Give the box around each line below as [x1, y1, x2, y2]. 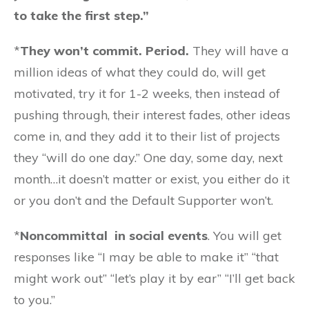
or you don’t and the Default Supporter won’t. [14, 192, 273, 208]
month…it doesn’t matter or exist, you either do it [14, 171, 290, 187]
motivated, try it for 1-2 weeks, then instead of [14, 86, 280, 101]
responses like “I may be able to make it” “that [14, 249, 279, 265]
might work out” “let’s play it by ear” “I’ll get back [14, 270, 295, 286]
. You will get [208, 228, 281, 243]
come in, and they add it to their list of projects [14, 128, 280, 144]
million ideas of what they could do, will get [14, 64, 266, 80]
